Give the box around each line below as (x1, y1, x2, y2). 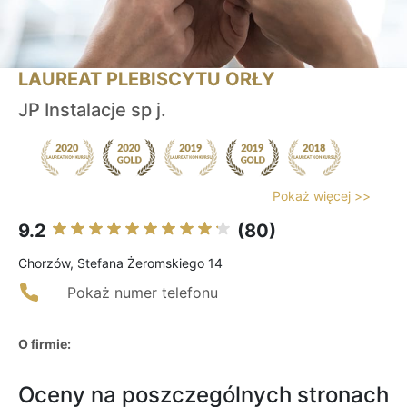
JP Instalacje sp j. (18, 99, 166, 122)
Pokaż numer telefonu (67, 283, 218, 303)
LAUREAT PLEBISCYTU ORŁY (18, 68, 274, 91)
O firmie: (18, 336, 71, 352)
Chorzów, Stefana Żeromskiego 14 (18, 255, 223, 272)
